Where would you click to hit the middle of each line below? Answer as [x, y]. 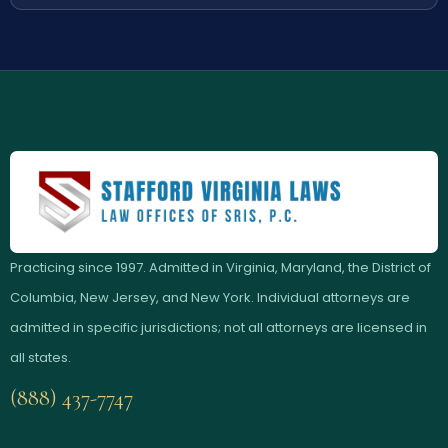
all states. [40, 357]
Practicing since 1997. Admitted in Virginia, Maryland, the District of [220, 267]
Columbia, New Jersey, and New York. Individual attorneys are [210, 297]
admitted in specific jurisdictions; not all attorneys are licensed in [218, 327]
